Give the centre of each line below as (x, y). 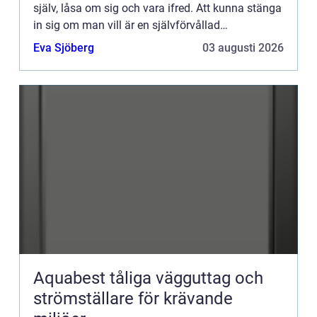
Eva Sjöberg (64, 48)
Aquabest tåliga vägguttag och (71, 278)
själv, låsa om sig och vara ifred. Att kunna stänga (157, 8)
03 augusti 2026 (243, 48)
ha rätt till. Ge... (71, 59)
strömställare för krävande (133, 299)
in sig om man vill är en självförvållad (127, 25)
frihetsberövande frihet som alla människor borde (156, 42)
